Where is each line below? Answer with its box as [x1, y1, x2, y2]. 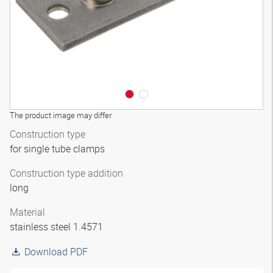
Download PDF [24, 245, 88, 258]
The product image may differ [10, 110, 112, 121]
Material [10, 205, 45, 219]
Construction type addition [10, 166, 123, 180]
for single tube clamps [10, 142, 107, 155]
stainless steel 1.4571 [10, 220, 105, 233]
